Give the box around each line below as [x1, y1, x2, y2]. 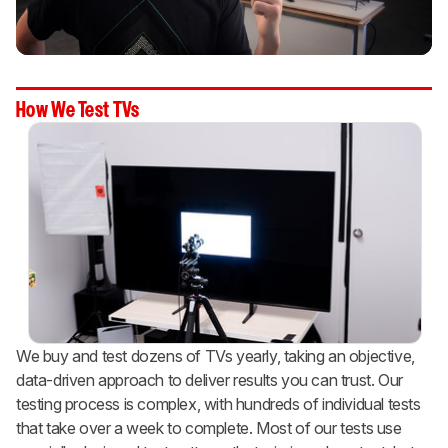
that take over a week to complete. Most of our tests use [16, 418, 402, 439]
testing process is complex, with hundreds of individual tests [16, 394, 421, 415]
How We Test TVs [16, 102, 140, 121]
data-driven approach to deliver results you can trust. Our [16, 370, 403, 391]
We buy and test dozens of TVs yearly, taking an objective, [16, 346, 415, 367]
